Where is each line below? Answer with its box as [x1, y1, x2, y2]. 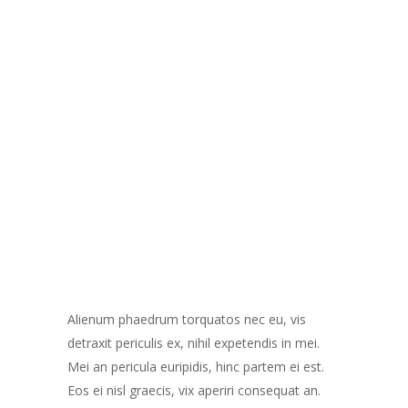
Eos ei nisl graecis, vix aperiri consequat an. [67, 382, 321, 399]
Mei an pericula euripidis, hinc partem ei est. [67, 358, 324, 375]
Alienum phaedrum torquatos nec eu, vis [67, 311, 306, 328]
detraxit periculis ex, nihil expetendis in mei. [67, 334, 320, 352]
